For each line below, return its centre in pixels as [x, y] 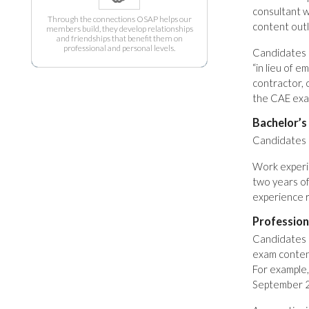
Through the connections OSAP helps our [119, 19]
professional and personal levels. [119, 48]
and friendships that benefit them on [119, 38]
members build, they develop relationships [119, 29]
